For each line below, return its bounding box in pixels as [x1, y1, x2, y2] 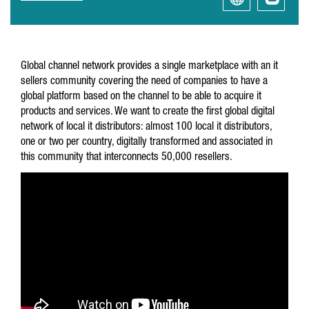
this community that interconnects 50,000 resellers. [21, 152, 232, 163]
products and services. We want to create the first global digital [21, 107, 275, 118]
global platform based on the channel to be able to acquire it [21, 92, 261, 103]
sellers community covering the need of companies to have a [21, 77, 268, 88]
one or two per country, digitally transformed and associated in [21, 137, 272, 148]
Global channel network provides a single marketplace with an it [21, 61, 278, 72]
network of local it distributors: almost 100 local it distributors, [21, 122, 272, 133]
